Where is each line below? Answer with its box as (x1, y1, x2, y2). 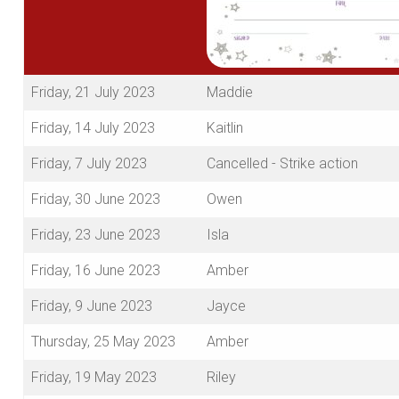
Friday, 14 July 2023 (31, 119, 155, 137)
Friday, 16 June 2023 (31, 262, 160, 280)
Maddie (207, 84, 253, 102)
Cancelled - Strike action (207, 155, 358, 173)
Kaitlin (207, 119, 243, 137)
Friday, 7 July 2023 (31, 155, 147, 173)
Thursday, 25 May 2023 (31, 333, 175, 351)
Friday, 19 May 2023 (31, 369, 157, 387)
